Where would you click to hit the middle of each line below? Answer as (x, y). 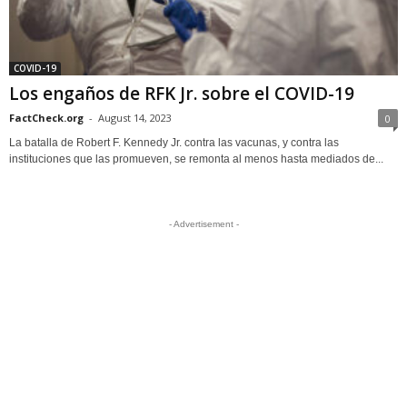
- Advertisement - (203, 223)
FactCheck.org (46, 117)
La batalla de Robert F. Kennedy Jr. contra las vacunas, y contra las (174, 142)
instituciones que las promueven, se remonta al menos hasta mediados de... (196, 159)
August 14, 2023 (135, 117)
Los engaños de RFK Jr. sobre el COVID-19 (182, 93)
